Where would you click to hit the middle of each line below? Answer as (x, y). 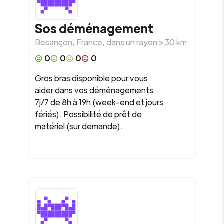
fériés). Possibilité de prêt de (88, 114)
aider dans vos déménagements (94, 90)
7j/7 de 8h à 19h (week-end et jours (99, 102)
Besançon (54, 42)
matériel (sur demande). (79, 126)
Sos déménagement (94, 28)
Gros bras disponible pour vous (91, 78)
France (89, 42)
